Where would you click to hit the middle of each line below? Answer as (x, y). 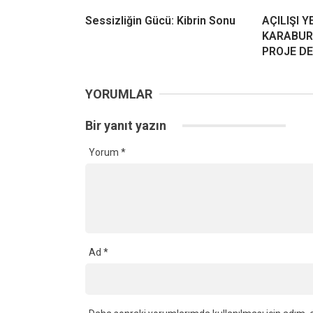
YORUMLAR (119, 94)
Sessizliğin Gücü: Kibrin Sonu (160, 21)
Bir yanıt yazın (127, 126)
